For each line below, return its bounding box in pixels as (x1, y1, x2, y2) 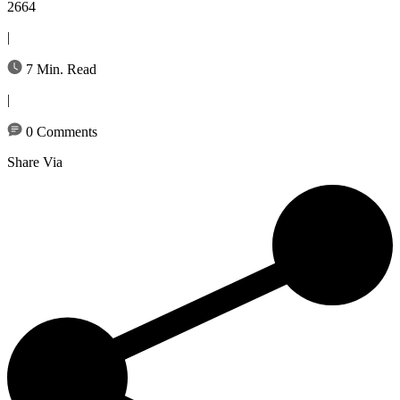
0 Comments (22, 123, 97, 139)
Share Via (7, 154, 62, 170)
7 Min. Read (22, 61, 96, 77)
